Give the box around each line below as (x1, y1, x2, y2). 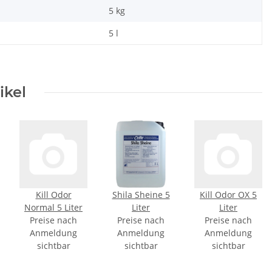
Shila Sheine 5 (112, 189, 170, 201)
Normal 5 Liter (24, 202, 83, 214)
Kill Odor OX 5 (200, 189, 257, 201)
